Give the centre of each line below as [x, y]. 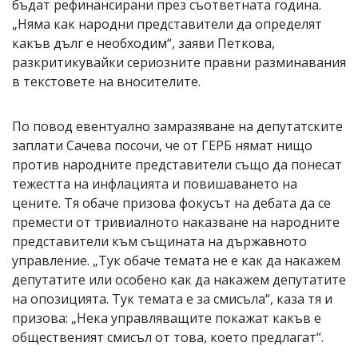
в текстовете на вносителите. [106, 81]
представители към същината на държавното [159, 241]
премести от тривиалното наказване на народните [176, 222]
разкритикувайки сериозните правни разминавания [179, 62]
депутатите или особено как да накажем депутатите [179, 279]
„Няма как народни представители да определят [167, 24]
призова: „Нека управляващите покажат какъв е [167, 318]
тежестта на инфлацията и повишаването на [155, 183]
